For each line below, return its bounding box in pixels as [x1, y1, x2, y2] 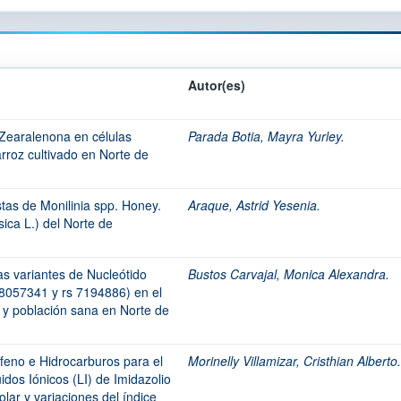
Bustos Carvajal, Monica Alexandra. [188, 265, 389, 283]
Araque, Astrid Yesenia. [188, 196, 320, 214]
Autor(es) [188, 76, 245, 94]
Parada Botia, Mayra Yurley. [188, 127, 345, 145]
